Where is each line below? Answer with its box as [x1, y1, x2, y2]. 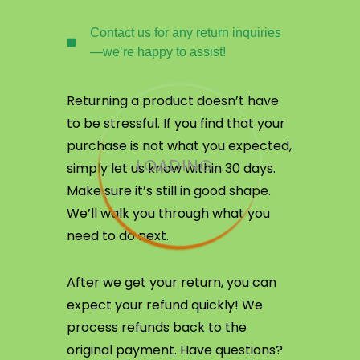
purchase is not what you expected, [67, 137, 292, 155]
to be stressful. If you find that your [67, 114, 285, 133]
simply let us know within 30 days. [67, 159, 276, 178]
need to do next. [67, 227, 169, 245]
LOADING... [135, 154, 225, 177]
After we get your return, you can [67, 273, 276, 292]
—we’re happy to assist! [90, 45, 226, 59]
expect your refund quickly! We [67, 296, 263, 314]
